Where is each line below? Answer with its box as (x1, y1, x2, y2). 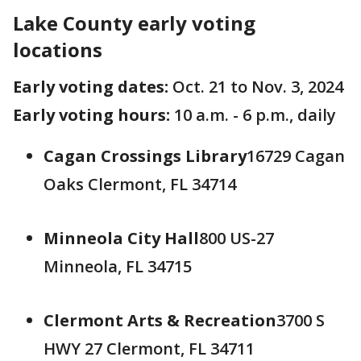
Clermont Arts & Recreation (44, 309, 276, 331)
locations (13, 36, 102, 63)
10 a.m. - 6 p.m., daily (174, 104, 336, 126)
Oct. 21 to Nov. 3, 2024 (168, 76, 343, 98)
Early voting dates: (13, 76, 168, 98)
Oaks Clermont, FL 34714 (44, 173, 236, 195)
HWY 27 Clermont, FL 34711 (44, 338, 255, 359)
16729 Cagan (247, 145, 345, 167)
